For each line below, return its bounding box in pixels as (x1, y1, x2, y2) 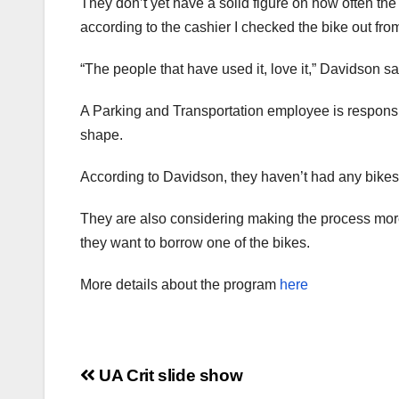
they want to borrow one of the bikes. (80, 235, 310, 251)
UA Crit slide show (94, 366, 243, 386)
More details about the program (80, 277, 280, 293)
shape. (80, 127, 123, 143)
